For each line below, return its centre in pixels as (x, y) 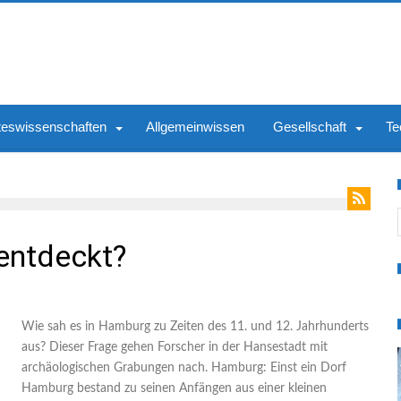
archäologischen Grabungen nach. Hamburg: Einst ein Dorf (184, 368)
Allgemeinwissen (195, 127)
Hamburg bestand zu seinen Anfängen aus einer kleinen (174, 388)
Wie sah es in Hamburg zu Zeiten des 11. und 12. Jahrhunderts (195, 327)
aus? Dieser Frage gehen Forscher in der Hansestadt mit (175, 347)
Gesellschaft (310, 127)
